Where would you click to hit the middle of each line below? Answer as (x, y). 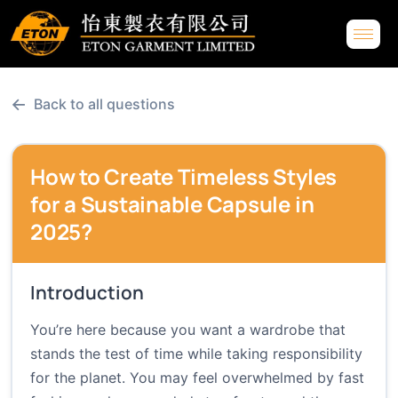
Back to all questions (104, 104)
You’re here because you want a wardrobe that (188, 330)
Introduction (87, 293)
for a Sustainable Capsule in (172, 204)
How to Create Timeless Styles (184, 177)
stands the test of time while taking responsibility (196, 354)
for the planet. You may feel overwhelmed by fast (197, 378)
